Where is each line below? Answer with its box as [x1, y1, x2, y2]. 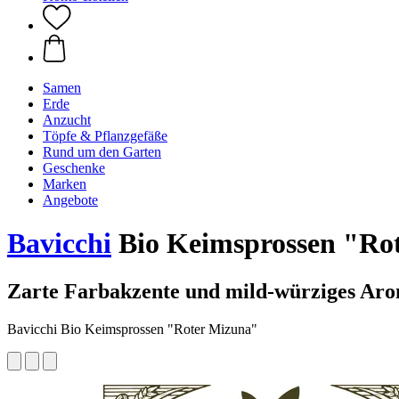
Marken [43, 176, 86, 191]
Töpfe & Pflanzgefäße [43, 128, 167, 143]
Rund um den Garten [43, 144, 161, 159]
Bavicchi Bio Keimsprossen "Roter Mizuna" [7, 321, 257, 337]
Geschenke [43, 160, 105, 175]
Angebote [43, 192, 98, 208]
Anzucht [43, 112, 91, 127]
